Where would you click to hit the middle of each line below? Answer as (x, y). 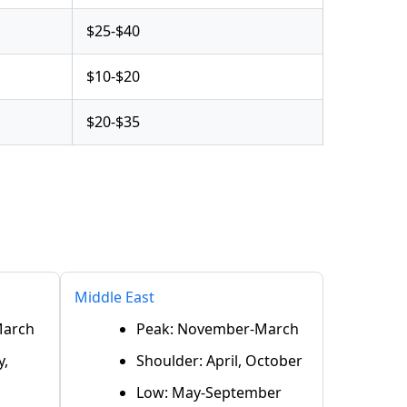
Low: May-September (209, 392)
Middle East (114, 297)
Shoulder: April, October (219, 360)
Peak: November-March (218, 328)
